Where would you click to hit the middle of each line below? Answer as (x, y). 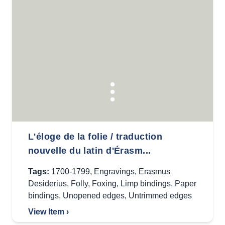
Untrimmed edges (160, 196)
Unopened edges (94, 196)
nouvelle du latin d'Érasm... (90, 151)
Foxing (104, 184)
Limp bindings (146, 184)
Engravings (114, 172)
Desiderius (47, 184)
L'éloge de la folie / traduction (95, 137)
